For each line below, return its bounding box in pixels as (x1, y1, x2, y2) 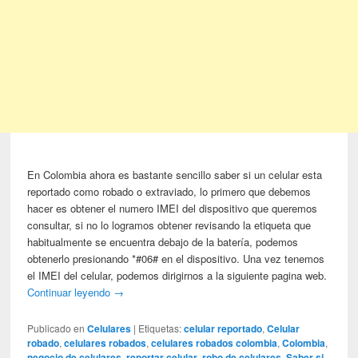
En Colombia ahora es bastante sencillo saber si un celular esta (27, 167, 323, 183)
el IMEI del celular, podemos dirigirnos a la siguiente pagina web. (27, 268, 328, 284)
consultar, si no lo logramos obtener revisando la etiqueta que (27, 217, 312, 233)
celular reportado (184, 321, 263, 336)
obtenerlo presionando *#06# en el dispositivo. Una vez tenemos (27, 251, 325, 267)
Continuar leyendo (27, 284, 114, 300)
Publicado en (27, 321, 86, 336)
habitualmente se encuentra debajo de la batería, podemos (27, 234, 299, 250)
